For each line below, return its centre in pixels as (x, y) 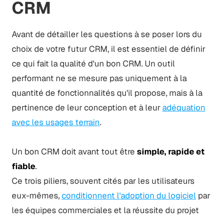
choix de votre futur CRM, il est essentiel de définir (108, 49)
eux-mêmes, (36, 195)
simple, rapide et (171, 151)
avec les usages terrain (55, 122)
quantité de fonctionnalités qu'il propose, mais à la (107, 93)
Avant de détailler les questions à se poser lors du (107, 34)
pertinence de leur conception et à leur (87, 107)
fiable (23, 166)
